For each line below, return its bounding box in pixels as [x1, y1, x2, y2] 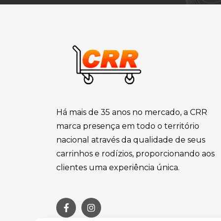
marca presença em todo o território [56, 121, 199, 131]
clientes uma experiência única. [56, 162, 180, 172]
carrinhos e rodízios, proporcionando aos [56, 148, 215, 158]
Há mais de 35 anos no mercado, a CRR [56, 107, 207, 117]
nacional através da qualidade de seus [56, 135, 205, 145]
